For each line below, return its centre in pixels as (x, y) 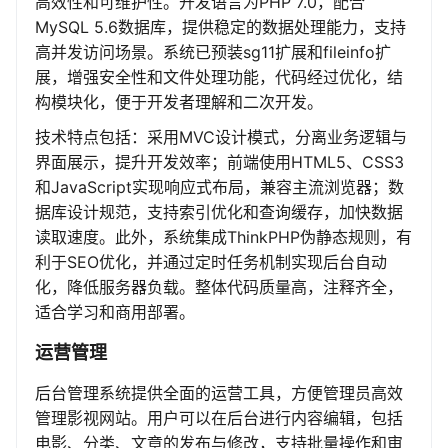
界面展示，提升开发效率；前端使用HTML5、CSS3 (219, 162)
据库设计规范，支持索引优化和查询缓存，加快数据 (219, 212)
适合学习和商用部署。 (115, 312)
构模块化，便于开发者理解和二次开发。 (179, 102)
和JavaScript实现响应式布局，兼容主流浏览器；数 (219, 187)
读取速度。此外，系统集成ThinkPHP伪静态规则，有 (223, 237)
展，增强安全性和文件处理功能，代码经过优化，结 (219, 77)
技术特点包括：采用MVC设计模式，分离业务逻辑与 (221, 137)
